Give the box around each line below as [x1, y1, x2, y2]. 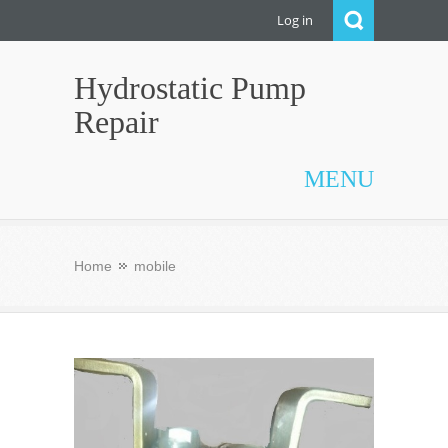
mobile [134, 258, 176, 274]
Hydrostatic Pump [74, 70, 306, 106]
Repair [74, 104, 159, 140]
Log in [277, 11, 313, 29]
